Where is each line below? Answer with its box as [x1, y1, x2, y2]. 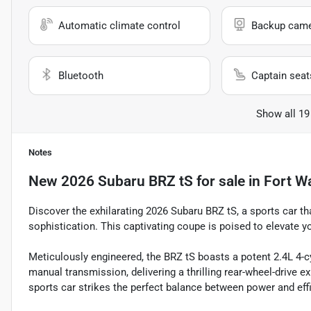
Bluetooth [58, 69, 103, 82]
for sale [193, 173, 245, 190]
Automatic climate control [58, 19, 180, 32]
